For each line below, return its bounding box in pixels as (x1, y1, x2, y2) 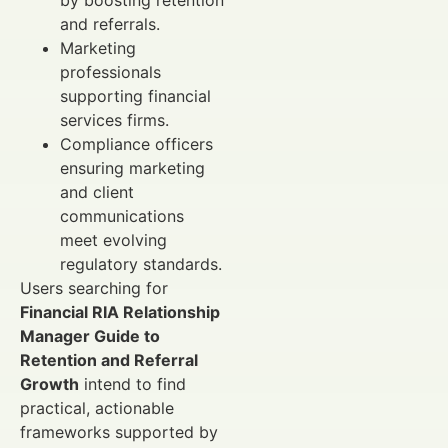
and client (60, 181, 134, 202)
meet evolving (60, 229, 167, 250)
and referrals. (60, 13, 160, 34)
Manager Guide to (20, 325, 160, 346)
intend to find (79, 373, 186, 394)
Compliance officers (60, 133, 213, 154)
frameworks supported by (20, 421, 218, 442)
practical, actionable (20, 397, 174, 418)
